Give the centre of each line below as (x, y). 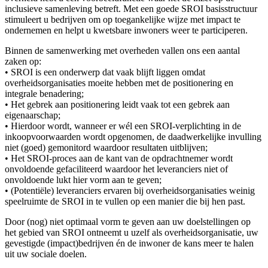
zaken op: (23, 61)
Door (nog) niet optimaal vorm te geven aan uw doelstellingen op (128, 221)
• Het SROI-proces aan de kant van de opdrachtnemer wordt (119, 158)
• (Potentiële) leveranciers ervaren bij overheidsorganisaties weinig (130, 190)
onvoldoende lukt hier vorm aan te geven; (83, 179)
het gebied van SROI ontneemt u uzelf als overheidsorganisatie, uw (132, 232)
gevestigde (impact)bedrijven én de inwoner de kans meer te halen (129, 243)
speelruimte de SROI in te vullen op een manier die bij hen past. (125, 201)
